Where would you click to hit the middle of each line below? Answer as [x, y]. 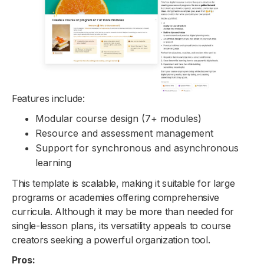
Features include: [48, 98]
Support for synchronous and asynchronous [137, 148]
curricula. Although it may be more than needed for [123, 211]
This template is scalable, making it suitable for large [123, 183]
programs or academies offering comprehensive [115, 197]
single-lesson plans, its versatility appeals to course [121, 225]
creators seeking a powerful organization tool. [111, 240]
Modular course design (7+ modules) [118, 118]
